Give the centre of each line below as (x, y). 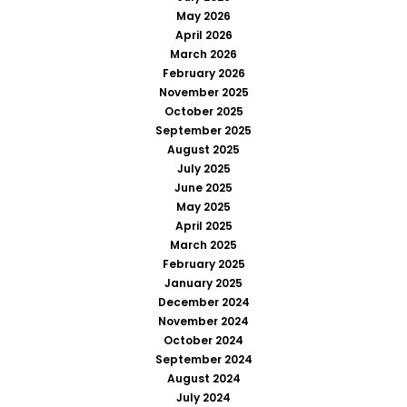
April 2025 (203, 225)
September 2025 (203, 130)
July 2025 (203, 168)
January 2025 (203, 283)
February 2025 (203, 263)
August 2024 (203, 378)
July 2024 (203, 397)
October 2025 (203, 111)
